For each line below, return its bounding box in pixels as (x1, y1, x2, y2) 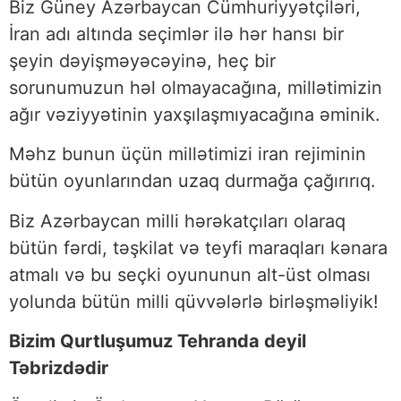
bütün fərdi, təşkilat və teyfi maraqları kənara (9, 236, 388, 259)
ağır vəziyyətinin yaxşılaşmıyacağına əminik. (9, 103, 380, 125)
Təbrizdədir (9, 357, 113, 380)
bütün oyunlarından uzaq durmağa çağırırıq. (9, 170, 376, 192)
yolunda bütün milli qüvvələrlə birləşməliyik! (9, 290, 379, 312)
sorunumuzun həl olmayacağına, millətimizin (9, 76, 382, 98)
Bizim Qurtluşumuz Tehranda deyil (9, 330, 306, 353)
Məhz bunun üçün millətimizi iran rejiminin (9, 143, 366, 166)
